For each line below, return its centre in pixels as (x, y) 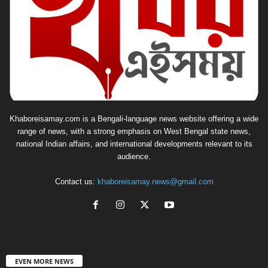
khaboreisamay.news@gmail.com (155, 182)
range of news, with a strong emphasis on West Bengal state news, (134, 132)
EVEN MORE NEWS (44, 261)
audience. (134, 157)
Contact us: (76, 182)
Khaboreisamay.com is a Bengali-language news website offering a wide (134, 119)
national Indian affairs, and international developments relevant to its (134, 144)
